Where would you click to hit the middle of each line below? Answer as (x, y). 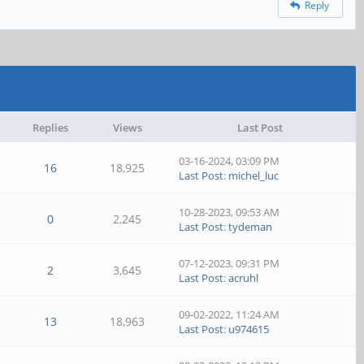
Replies (50, 128)
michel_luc (254, 175)
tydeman (251, 227)
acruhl (244, 278)
